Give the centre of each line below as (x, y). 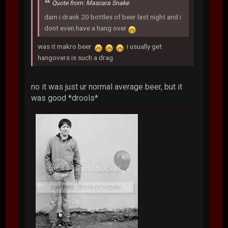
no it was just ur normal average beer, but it (107, 87)
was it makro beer (66, 47)
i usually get (143, 47)
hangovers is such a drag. (76, 58)
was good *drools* (65, 98)
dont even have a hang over (87, 28)
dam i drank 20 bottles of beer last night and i (113, 17)
